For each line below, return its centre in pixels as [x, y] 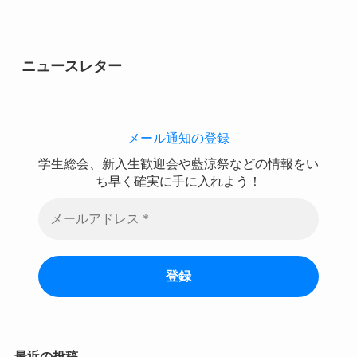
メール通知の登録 [178, 138]
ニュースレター [71, 66]
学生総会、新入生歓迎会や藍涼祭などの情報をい [178, 163]
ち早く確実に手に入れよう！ [178, 181]
